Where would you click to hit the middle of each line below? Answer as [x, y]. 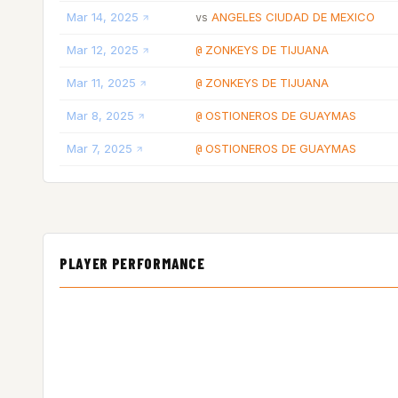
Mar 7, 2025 [99, 148]
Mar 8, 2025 [100, 115]
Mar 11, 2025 [101, 83]
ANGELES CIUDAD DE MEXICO [293, 17]
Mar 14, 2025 [103, 17]
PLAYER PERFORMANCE [132, 263]
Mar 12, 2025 [103, 50]
